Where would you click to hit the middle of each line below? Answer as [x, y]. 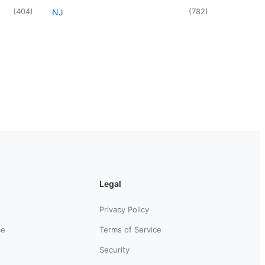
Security [114, 249]
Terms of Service [130, 229]
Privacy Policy [124, 209]
